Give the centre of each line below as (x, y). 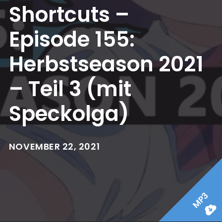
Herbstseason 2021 (106, 64)
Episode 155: (72, 39)
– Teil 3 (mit (70, 89)
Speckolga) (69, 114)
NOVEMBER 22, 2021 (54, 146)
